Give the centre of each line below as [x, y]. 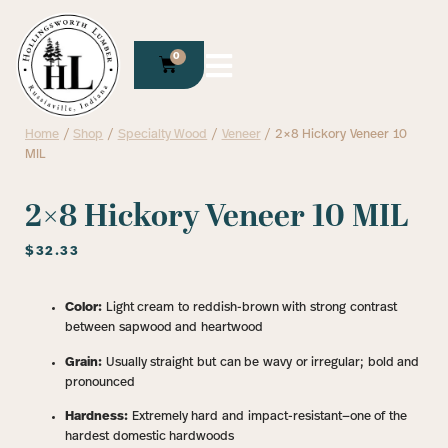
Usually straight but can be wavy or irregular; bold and [261, 362]
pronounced [100, 382]
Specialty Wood [162, 134]
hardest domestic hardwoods [150, 437]
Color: [83, 308]
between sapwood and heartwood [164, 328]
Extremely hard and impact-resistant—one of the [267, 417]
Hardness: [96, 417]
